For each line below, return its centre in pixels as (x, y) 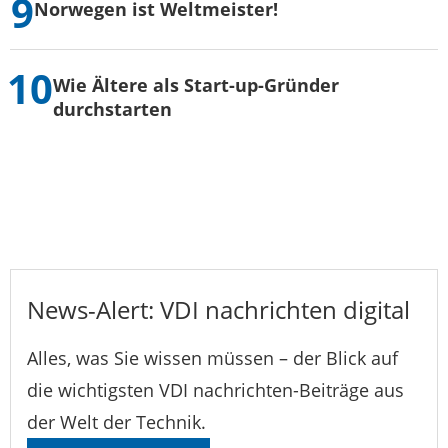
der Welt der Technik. (116, 422)
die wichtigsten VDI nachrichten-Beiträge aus (215, 390)
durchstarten (113, 109)
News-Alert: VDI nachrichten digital (218, 310)
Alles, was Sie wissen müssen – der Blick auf (212, 358)
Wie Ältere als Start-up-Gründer (196, 85)
